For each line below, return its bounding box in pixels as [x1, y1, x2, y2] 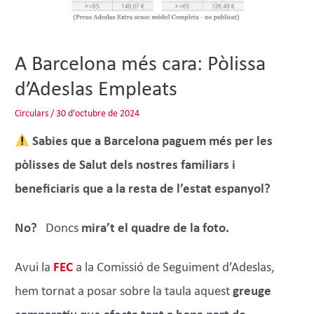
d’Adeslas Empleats [15, 79, 178, 102]
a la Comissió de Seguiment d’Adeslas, [76, 261, 275, 275]
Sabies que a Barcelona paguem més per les [29, 135, 273, 149]
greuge [233, 285, 272, 299]
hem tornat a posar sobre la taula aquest [15, 285, 233, 299]
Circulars [15, 109, 49, 119]
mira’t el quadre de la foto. [81, 221, 230, 235]
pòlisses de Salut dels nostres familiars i [15, 158, 236, 172]
